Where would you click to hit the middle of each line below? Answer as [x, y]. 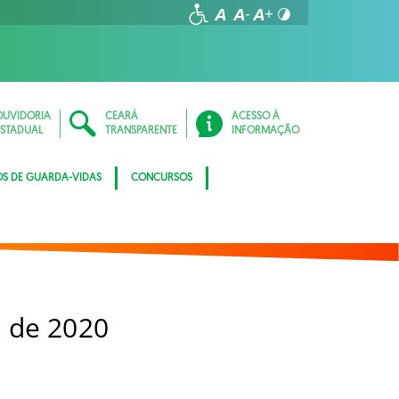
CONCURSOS [162, 178]
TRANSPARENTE [141, 131]
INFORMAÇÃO [265, 131]
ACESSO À [256, 117]
